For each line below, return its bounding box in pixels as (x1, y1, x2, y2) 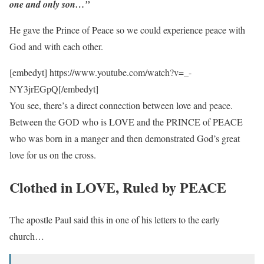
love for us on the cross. (9, 148, 96, 161)
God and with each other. (9, 39, 103, 52)
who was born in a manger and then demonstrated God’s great (9, 131, 240, 144)
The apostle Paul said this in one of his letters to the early (9, 213, 220, 226)
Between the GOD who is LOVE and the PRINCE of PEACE (9, 115, 243, 128)
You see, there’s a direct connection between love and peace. (9, 98, 233, 111)
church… (9, 229, 44, 242)
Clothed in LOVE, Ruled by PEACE (9, 176, 226, 197)
